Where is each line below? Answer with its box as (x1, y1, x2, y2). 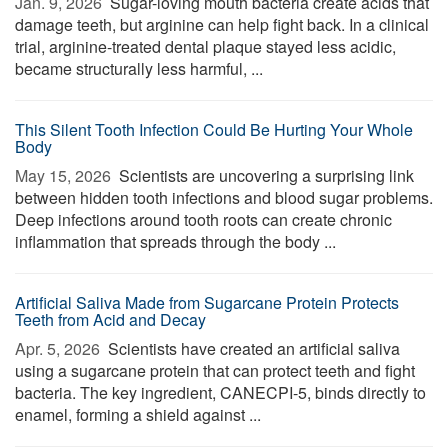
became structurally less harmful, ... (15, 57, 263, 80)
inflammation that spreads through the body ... (15, 230, 336, 253)
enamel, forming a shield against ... (15, 403, 261, 426)
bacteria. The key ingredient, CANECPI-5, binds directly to (15, 381, 426, 404)
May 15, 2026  (15, 164, 115, 187)
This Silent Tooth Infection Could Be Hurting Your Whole (15, 118, 413, 141)
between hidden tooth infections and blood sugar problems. (15, 186, 433, 209)
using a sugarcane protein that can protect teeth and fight (15, 359, 415, 382)
